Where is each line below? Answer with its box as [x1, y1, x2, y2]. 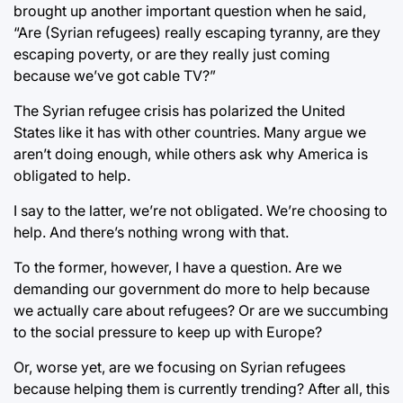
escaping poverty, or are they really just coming [13, 44, 330, 63]
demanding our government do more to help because [13, 279, 370, 298]
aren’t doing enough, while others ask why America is [13, 144, 368, 163]
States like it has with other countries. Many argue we [13, 122, 366, 141]
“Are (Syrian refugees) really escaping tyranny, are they [13, 22, 381, 41]
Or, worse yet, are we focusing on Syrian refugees [13, 357, 345, 376]
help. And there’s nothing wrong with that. [13, 222, 289, 241]
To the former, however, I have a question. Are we [13, 257, 342, 276]
